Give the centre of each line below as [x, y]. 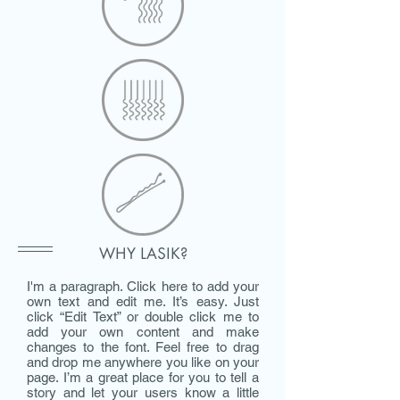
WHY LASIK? [143, 254]
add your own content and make [143, 331]
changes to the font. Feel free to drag [143, 346]
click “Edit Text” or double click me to [143, 316]
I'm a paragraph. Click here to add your [143, 286]
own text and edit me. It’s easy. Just [143, 301]
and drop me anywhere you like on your [143, 362]
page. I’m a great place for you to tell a [143, 377]
